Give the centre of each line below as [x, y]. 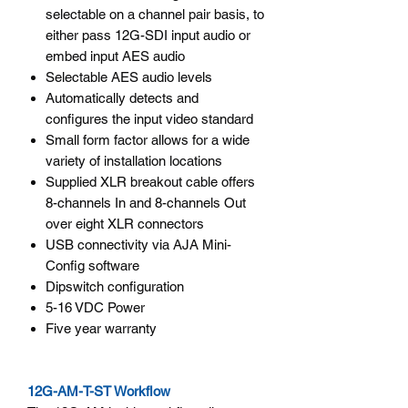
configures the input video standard [149, 118]
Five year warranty [101, 328]
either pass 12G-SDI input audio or [148, 35]
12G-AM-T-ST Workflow [99, 391]
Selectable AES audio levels [129, 76]
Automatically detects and [122, 97]
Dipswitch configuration [115, 286]
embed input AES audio [115, 56]
